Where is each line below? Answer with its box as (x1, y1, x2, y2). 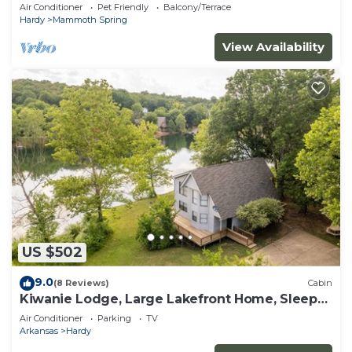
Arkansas (20, 324, 58, 336)
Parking (97, 312, 131, 324)
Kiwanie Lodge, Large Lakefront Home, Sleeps (20, 291, 324, 306)
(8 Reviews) (53, 277, 109, 289)
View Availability (222, 38, 324, 54)
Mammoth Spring (53, 13, 127, 25)
